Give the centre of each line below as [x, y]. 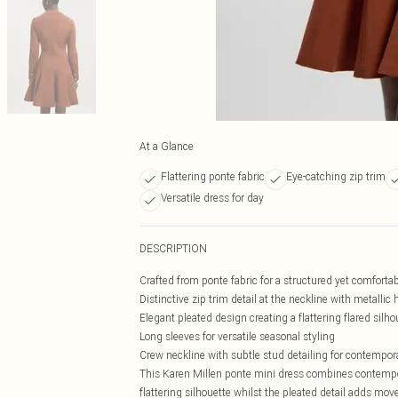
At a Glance [167, 146]
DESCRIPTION [173, 248]
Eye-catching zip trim [336, 176]
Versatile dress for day [212, 198]
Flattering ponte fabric [213, 176]
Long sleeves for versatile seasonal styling [237, 336]
